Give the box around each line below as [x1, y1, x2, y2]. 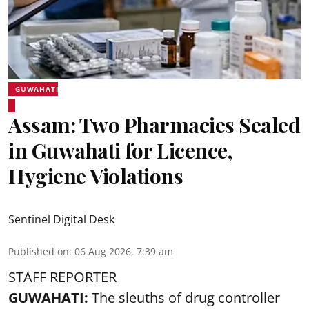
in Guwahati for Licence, [8, 137, 232, 164]
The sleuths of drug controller [92, 288, 280, 307]
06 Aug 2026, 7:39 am [74, 245, 173, 258]
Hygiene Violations [8, 162, 183, 190]
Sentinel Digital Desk [8, 212, 114, 227]
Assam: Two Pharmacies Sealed [8, 111, 300, 139]
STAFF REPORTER [8, 268, 117, 286]
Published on [8, 245, 69, 258]
